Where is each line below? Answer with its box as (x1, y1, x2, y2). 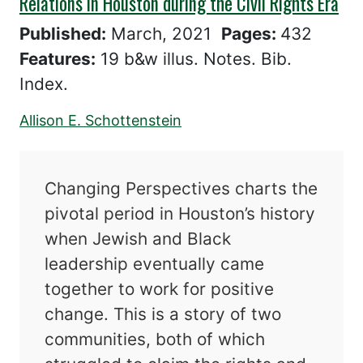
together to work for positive (45, 278, 275, 299)
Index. (19, 73, 68, 94)
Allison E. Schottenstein (19, 111, 181, 129)
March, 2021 (111, 23, 221, 44)
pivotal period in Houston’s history (45, 203, 316, 224)
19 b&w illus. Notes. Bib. (96, 48, 292, 69)
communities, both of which (45, 328, 266, 349)
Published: (19, 23, 106, 44)
